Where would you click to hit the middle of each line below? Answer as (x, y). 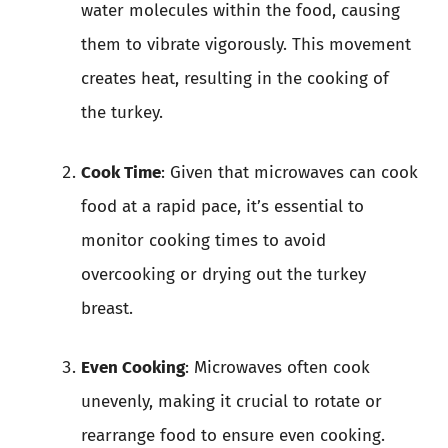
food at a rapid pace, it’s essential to (222, 206)
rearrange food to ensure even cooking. (233, 435)
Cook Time (121, 172)
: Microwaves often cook (277, 367)
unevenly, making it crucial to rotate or (231, 401)
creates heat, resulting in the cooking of (235, 78)
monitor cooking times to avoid (203, 240)
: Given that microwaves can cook (289, 172)
